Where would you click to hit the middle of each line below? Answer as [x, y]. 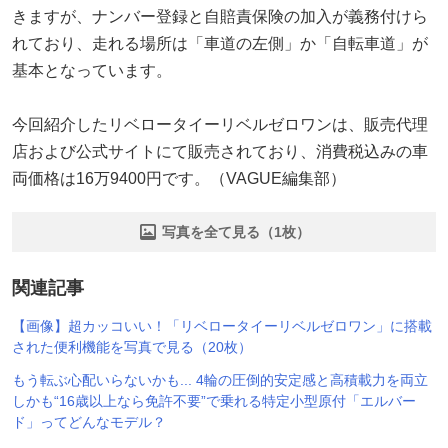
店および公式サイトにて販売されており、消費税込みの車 [220, 151]
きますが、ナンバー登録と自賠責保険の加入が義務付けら [220, 16]
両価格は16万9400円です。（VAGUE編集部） [179, 178]
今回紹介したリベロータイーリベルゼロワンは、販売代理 [220, 124]
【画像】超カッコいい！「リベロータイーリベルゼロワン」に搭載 [222, 325]
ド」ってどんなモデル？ [89, 421]
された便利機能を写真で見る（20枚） [132, 346]
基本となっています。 [92, 70]
